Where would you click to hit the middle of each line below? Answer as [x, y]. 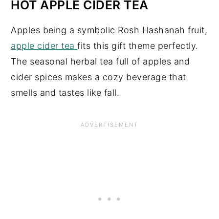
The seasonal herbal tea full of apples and [100, 62]
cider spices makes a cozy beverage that [99, 77]
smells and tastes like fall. [65, 93]
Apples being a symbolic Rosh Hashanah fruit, [109, 30]
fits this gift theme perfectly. [138, 46]
